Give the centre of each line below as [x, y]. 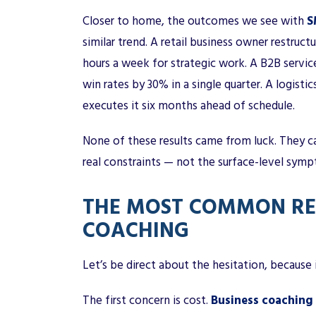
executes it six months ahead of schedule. [189, 105]
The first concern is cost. [147, 300]
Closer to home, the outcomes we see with [193, 21]
